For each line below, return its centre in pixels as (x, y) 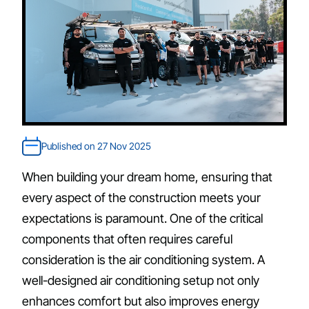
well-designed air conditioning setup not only (141, 281)
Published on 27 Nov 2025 (96, 146)
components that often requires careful (127, 239)
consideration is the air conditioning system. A (143, 260)
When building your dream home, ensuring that (147, 177)
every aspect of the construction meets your (141, 198)
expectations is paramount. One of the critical (142, 219)
